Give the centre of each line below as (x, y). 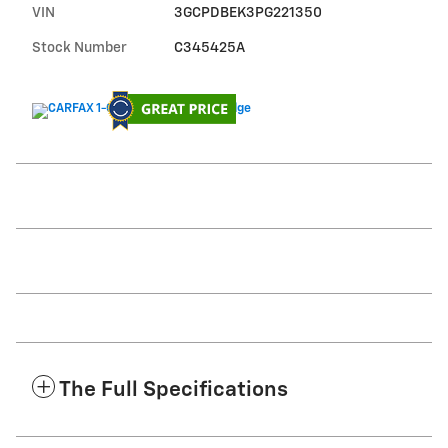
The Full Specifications (173, 390)
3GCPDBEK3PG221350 (247, 12)
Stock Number (79, 47)
